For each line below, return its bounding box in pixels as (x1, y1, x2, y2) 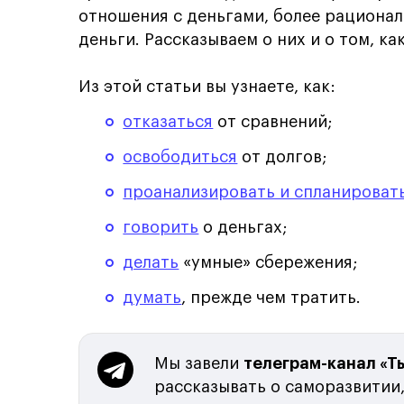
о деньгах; (198, 219, 289, 235)
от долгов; (237, 149, 328, 165)
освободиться (123, 149, 238, 165)
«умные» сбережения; (179, 254, 359, 271)
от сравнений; (213, 114, 334, 130)
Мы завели (154, 355, 244, 372)
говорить (123, 219, 199, 235)
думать (123, 289, 182, 306)
